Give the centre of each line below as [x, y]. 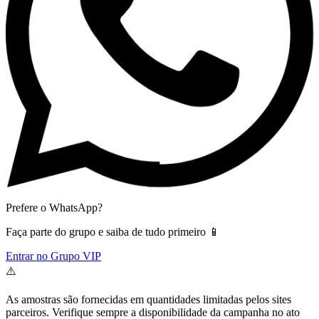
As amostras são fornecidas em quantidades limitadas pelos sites [148, 299]
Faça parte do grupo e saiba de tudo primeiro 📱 [113, 231]
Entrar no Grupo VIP [53, 256]
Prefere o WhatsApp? [54, 207]
